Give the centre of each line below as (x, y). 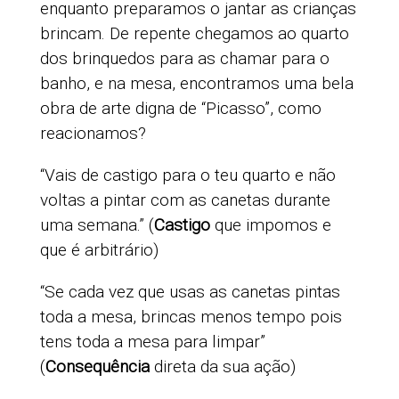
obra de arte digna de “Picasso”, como (180, 109)
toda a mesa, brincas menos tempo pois (191, 317)
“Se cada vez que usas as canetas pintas (190, 292)
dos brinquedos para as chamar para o (184, 59)
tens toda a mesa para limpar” (152, 342)
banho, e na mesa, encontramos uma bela (196, 84)
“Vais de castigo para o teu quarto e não (187, 175)
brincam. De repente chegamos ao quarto (194, 34)
